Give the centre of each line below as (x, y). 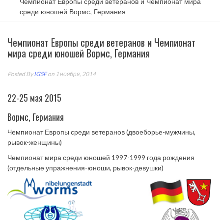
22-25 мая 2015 (34, 98)
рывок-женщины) (35, 142)
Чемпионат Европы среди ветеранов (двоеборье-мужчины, (101, 132)
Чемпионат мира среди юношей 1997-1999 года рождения (101, 157)
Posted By (21, 74)
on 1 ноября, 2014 (71, 74)
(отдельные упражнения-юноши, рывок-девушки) (85, 168)
